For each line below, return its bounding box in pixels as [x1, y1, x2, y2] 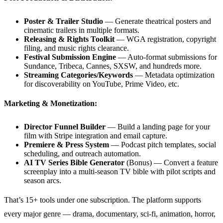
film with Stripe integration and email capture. [24, 131, 167, 140]
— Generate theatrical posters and [103, 16, 211, 25]
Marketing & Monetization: [4, 99, 97, 108]
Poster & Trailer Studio [24, 16, 103, 25]
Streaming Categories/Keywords [24, 70, 133, 79]
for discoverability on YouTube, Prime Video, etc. [24, 79, 179, 88]
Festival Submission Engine [24, 52, 116, 61]
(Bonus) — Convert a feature [124, 158, 218, 167]
